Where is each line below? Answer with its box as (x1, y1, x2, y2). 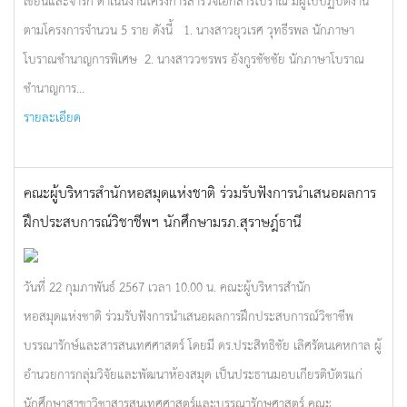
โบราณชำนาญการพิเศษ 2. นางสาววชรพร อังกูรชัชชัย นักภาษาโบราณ (24, 48, 364, 68)
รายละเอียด (24, 106, 81, 126)
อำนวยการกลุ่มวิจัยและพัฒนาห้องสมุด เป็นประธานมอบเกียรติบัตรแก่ (24, 363, 362, 383)
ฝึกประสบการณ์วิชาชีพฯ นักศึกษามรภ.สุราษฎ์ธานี (24, 209, 302, 233)
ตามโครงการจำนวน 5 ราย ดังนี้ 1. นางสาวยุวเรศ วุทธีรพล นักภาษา (24, 19, 354, 39)
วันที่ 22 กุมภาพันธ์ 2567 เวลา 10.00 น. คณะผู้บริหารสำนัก (24, 276, 311, 296)
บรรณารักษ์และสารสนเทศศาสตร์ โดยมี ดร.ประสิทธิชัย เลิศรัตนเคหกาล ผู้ (24, 334, 382, 354)
